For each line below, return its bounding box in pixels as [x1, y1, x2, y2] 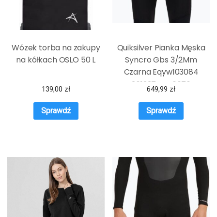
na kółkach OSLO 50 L [16, 54, 96, 66]
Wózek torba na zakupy [11, 42, 100, 54]
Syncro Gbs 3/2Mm [125, 54, 197, 66]
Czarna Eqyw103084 [124, 66, 199, 78]
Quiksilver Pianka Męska [117, 42, 205, 54]
